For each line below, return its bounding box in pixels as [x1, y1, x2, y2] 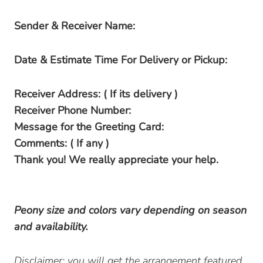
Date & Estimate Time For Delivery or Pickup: [14, 52, 227, 67]
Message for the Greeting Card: [14, 119, 164, 134]
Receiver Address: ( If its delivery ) [14, 86, 178, 101]
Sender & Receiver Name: [14, 18, 135, 33]
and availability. [14, 219, 88, 234]
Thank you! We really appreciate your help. [14, 152, 218, 167]
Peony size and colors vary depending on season [14, 203, 247, 217]
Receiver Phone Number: [14, 103, 131, 117]
